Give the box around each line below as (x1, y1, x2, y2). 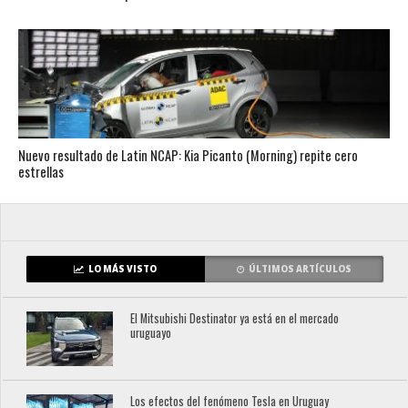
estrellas (17, 161, 64, 181)
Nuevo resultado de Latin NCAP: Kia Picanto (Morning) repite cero (17, 145, 358, 165)
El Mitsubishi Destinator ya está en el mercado (130, 309, 340, 327)
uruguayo (130, 323, 172, 342)
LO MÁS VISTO (88, 262, 158, 275)
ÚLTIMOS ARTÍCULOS (248, 262, 352, 275)
